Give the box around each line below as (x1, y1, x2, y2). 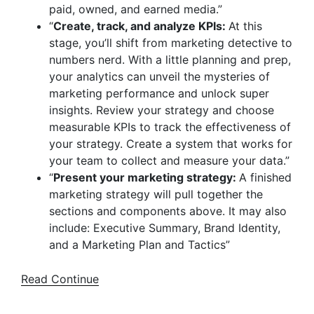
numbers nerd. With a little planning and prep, (49, 53, 291, 67)
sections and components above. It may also (49, 204, 287, 218)
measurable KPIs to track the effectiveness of (49, 120, 291, 134)
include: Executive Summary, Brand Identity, (49, 221, 280, 235)
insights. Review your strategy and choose (49, 103, 274, 117)
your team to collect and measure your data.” (49, 153, 289, 168)
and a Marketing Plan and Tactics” (49, 238, 230, 252)
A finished (239, 170, 292, 184)
